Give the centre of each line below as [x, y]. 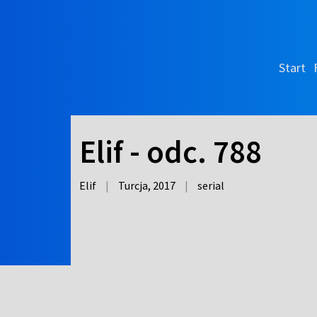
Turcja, [136, 185]
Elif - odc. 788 [171, 151]
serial [211, 185]
